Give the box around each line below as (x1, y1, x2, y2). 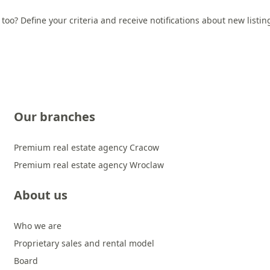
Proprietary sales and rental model (14, 237, 154, 249)
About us (14, 187, 67, 203)
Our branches (14, 108, 95, 125)
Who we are (14, 220, 61, 231)
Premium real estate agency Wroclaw (14, 159, 164, 171)
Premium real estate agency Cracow (14, 142, 159, 153)
